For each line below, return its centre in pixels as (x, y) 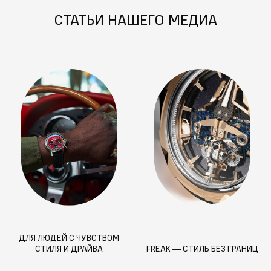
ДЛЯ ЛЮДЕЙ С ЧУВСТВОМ (69, 238)
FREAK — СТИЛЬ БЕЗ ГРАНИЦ (202, 249)
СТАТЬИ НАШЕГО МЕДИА (135, 20)
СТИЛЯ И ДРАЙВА (69, 249)
